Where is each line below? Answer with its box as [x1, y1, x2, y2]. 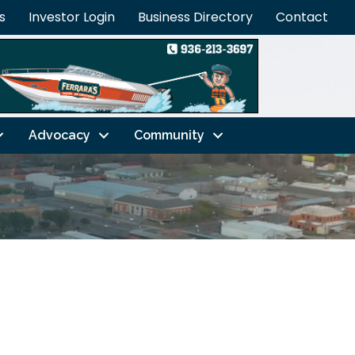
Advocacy [28, 127, 90, 143]
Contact [276, 8, 328, 26]
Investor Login [29, 8, 115, 26]
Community [133, 127, 204, 143]
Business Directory [138, 8, 253, 26]
